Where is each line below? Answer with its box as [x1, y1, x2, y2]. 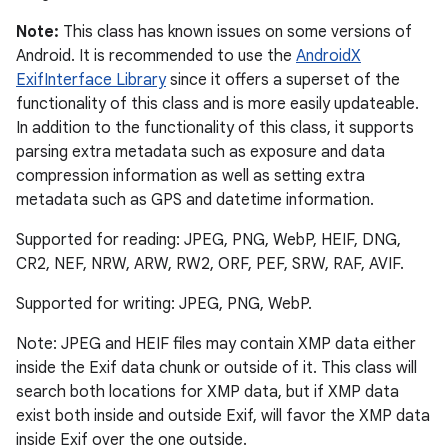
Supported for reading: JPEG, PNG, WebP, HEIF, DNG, [16, 230, 401, 250]
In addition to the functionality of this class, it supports [16, 118, 414, 138]
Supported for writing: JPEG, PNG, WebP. [16, 294, 312, 314]
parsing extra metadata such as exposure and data [16, 142, 385, 162]
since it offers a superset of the [166, 70, 400, 90]
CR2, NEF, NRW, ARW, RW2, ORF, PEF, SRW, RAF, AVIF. [16, 254, 404, 274]
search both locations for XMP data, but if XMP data [16, 382, 399, 402]
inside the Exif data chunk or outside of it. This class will [16, 358, 417, 378]
